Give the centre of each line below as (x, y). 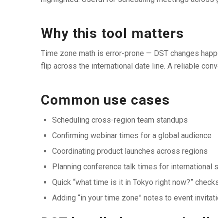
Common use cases (105, 100)
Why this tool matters (112, 33)
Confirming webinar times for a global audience (132, 136)
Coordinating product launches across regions (130, 151)
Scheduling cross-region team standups (120, 120)
